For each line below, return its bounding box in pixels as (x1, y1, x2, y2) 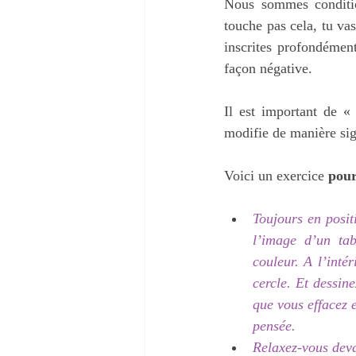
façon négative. (224, 60, 312, 76)
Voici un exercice (224, 167, 328, 184)
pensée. (253, 317, 296, 334)
